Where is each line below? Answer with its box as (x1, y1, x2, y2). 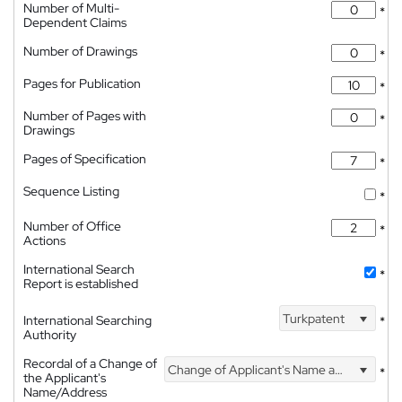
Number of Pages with (23, 108, 146, 124)
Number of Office (23, 218, 121, 234)
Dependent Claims (23, 14, 127, 31)
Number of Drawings (23, 43, 137, 59)
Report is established (23, 275, 138, 292)
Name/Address (23, 384, 107, 400)
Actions (23, 232, 66, 249)
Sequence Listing (23, 183, 119, 199)
